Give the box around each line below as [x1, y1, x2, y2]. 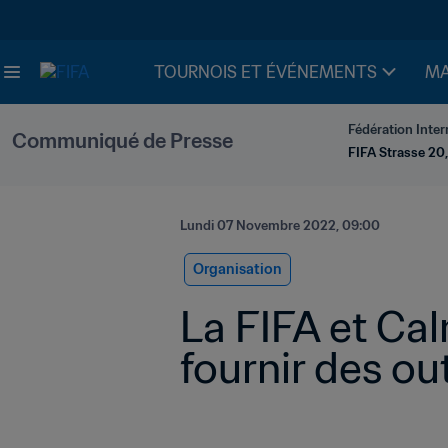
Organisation [193, 260, 282, 278]
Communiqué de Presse [12, 128, 233, 154]
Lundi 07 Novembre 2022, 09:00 [180, 217, 380, 234]
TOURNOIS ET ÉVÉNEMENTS [154, 62, 377, 82]
